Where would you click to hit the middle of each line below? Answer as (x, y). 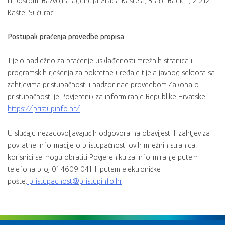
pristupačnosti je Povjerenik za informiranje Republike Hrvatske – (110, 97)
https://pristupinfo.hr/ (44, 109)
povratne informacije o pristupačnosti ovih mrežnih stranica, (102, 145)
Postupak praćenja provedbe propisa (66, 37)
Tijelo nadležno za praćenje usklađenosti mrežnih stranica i (100, 61)
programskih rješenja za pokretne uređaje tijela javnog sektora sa (111, 73)
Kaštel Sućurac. (31, 13)
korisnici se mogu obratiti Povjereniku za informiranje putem (103, 157)
